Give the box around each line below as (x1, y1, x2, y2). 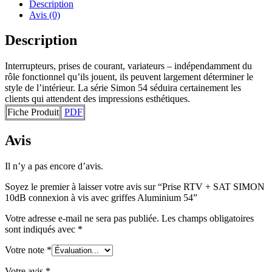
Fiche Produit (7, 107, 59, 118)
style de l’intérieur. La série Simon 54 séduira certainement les (5, 83, 241, 93)
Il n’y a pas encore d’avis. (5, 161, 103, 172)
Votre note (5, 245, 47, 256)
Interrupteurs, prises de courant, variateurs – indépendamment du (5, 61, 252, 72)
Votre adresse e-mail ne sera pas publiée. (5, 213, 159, 224)
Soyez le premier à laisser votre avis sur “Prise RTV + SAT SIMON (5, 182, 265, 192)
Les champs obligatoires (161, 213, 254, 224)
